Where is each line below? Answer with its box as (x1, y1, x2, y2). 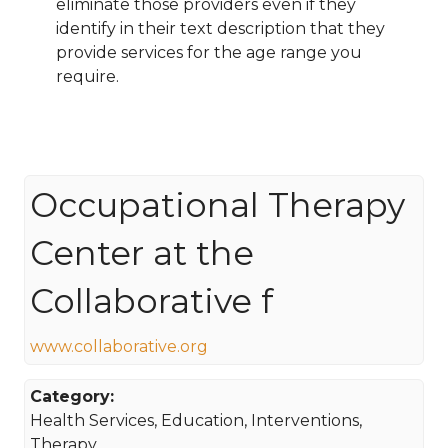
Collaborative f (30, 279, 274, 321)
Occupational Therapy (30, 183, 406, 225)
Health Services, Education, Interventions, (30, 411, 363, 431)
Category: (30, 387, 115, 407)
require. (56, 67, 119, 87)
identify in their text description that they (56, 19, 385, 39)
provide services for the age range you (56, 43, 362, 63)
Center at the (30, 231, 255, 273)
